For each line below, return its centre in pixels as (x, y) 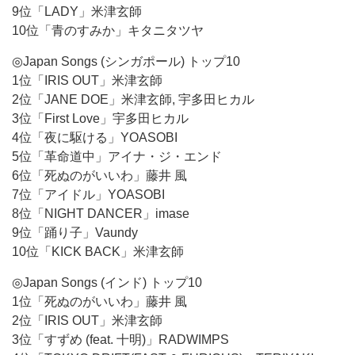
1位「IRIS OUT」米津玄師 (87, 80)
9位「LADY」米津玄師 (77, 11)
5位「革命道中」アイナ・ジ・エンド (117, 157)
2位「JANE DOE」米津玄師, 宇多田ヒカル (133, 99)
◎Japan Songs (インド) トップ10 (107, 282)
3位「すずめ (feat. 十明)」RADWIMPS (120, 340)
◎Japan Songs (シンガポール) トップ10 (126, 61)
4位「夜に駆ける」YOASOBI (95, 137)
